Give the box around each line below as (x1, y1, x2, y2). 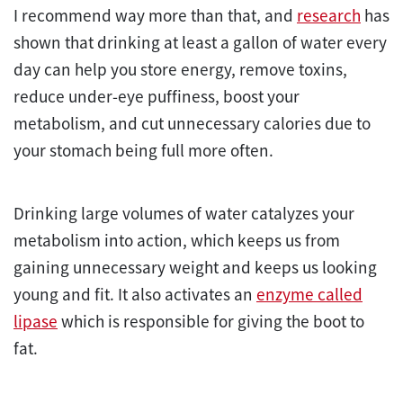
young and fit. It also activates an (13, 282, 256, 305)
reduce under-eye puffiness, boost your (13, 85, 300, 107)
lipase (13, 309, 58, 332)
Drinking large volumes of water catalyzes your (13, 201, 354, 224)
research (297, 4, 361, 26)
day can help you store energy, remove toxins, (13, 58, 347, 80)
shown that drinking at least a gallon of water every (13, 31, 387, 53)
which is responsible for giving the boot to (58, 309, 364, 332)
